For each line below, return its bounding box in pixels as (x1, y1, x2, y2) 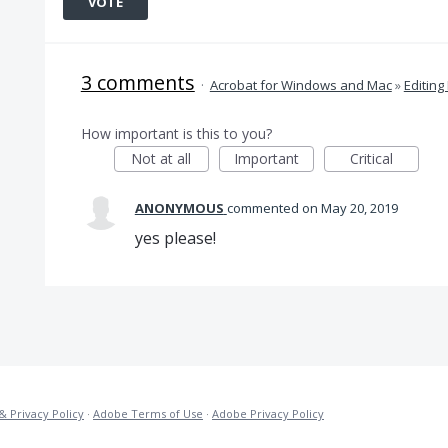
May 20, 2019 (320, 199, 398, 217)
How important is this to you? (80, 124, 272, 143)
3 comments (80, 69, 195, 96)
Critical (349, 149, 393, 168)
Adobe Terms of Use (93, 406, 203, 421)
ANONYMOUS (134, 199, 224, 217)
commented (226, 199, 302, 217)
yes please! (134, 227, 216, 249)
